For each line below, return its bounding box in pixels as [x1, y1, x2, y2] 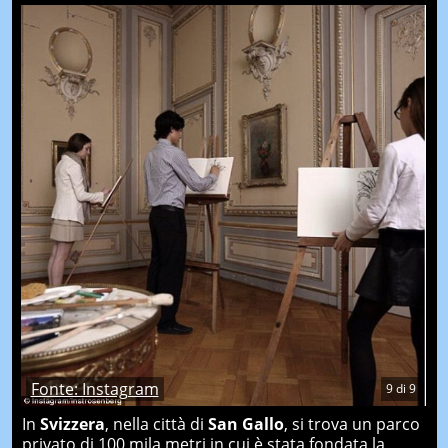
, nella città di [104, 413, 208, 436]
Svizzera [39, 413, 105, 436]
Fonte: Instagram [30, 378, 159, 401]
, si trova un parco [283, 413, 420, 436]
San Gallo [207, 413, 284, 436]
